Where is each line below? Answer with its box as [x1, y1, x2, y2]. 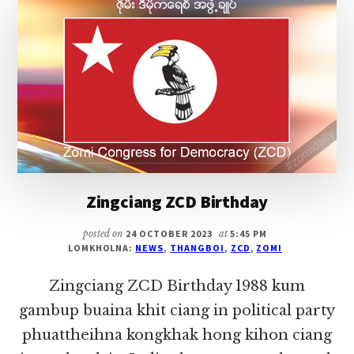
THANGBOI [170, 241, 224, 254]
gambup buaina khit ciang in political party [19, 301, 335, 319]
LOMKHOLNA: [67, 241, 136, 254]
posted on [83, 227, 126, 239]
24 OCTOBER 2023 [126, 227, 213, 239]
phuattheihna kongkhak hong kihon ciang [22, 326, 332, 344]
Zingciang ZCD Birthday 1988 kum [49, 277, 305, 295]
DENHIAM [226, 43, 277, 58]
